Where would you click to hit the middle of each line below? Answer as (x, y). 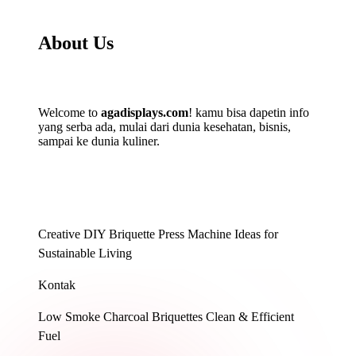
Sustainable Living (85, 253)
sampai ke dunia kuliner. (99, 141)
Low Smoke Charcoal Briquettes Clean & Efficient (166, 317)
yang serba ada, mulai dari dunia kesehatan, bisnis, (164, 127)
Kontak (57, 285)
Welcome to (70, 113)
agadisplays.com (145, 113)
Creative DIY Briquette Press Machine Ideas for (158, 234)
